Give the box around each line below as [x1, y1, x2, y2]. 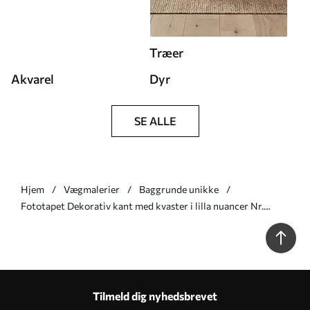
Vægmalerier [64, 183, 120, 195]
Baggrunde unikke [139, 183, 219, 195]
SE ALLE [134, 113, 176, 127]
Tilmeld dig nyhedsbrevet [93, 289, 217, 302]
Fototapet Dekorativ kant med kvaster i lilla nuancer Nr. [21, 199, 264, 212]
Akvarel [11, 71, 54, 86]
